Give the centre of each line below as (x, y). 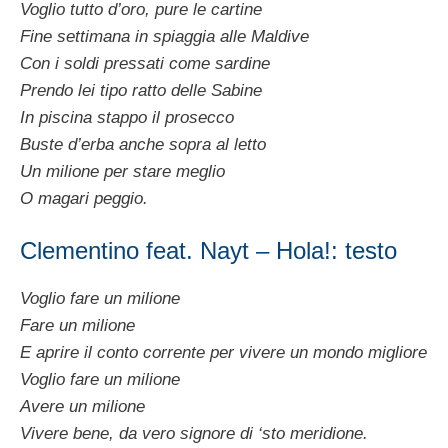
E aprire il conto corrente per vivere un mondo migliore (223, 353)
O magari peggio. (84, 198)
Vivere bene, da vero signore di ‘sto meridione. (194, 434)
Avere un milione (82, 407)
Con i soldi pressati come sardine (145, 63)
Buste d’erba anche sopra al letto (143, 144)
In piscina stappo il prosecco (127, 117)
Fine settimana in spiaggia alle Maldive (164, 36)
